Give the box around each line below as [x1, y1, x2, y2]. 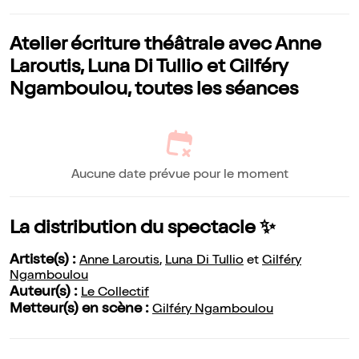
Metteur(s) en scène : [10, 302, 152, 317]
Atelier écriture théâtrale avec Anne [10, 36, 321, 56]
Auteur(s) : [10, 285, 81, 301]
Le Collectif [81, 287, 149, 301]
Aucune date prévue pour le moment [71, 169, 288, 183]
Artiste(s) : [10, 253, 79, 268]
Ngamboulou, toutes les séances [10, 81, 298, 101]
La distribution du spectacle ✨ [10, 220, 276, 240]
